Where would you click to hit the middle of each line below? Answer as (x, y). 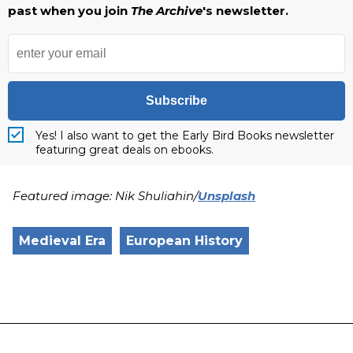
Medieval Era (62, 240)
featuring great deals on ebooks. (124, 149)
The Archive (167, 10)
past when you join (69, 10)
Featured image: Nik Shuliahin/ (105, 195)
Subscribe (176, 100)
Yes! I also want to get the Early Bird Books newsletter (185, 135)
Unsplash (227, 195)
